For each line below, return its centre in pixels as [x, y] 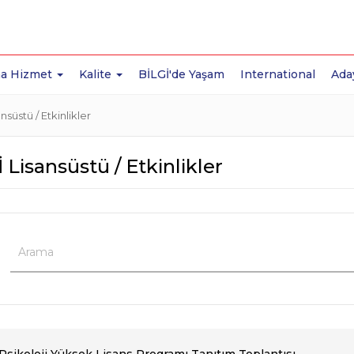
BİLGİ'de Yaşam [182, 74]
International [278, 74]
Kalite [97, 74]
